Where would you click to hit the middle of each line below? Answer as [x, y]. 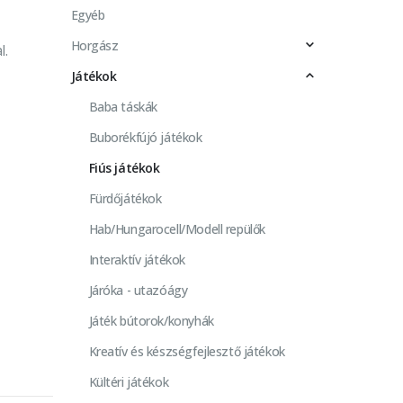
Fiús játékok [124, 167]
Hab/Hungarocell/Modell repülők [177, 228]
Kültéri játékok [129, 381]
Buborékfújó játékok [145, 137]
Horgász [94, 45]
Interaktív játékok [137, 259]
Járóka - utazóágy [138, 290]
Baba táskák [123, 106]
